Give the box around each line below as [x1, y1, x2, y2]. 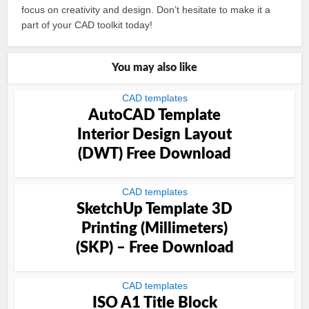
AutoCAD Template [88, 108, 221, 123]
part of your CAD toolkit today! [21, 19, 153, 30]
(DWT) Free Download [78, 146, 231, 161]
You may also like [112, 62, 197, 73]
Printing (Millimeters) [81, 221, 228, 236]
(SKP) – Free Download [75, 240, 234, 255]
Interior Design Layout [77, 127, 232, 142]
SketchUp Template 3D [77, 201, 232, 217]
